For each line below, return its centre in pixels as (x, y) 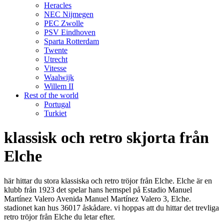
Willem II (59, 86)
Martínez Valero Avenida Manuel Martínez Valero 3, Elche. (97, 198)
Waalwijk (59, 77)
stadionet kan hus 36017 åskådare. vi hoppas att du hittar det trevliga (111, 207)
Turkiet (55, 113)
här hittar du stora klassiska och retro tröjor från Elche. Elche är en (108, 180)
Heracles (58, 5)
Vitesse (55, 68)
